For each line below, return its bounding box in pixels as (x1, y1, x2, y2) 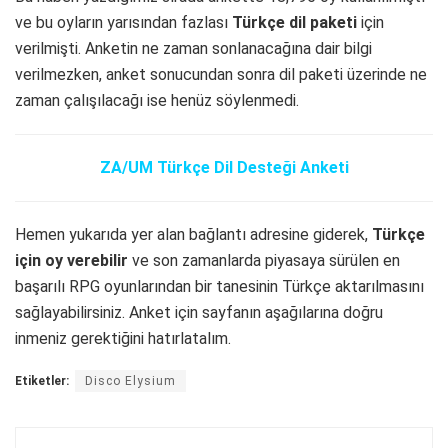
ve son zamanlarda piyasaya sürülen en (128, 251, 400, 271)
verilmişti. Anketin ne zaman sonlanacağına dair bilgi (15, 39, 372, 59)
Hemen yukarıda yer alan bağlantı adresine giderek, (15, 225, 372, 245)
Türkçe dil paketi (232, 13, 357, 33)
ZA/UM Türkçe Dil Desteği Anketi (99, 158, 349, 178)
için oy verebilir (15, 251, 128, 271)
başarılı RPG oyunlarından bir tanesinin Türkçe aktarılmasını (15, 277, 424, 297)
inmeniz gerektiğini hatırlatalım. (15, 329, 231, 349)
